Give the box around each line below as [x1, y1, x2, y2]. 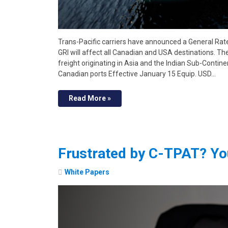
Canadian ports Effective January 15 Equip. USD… [58, 69, 216, 78]
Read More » [69, 94, 111, 102]
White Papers [65, 167, 109, 176]
